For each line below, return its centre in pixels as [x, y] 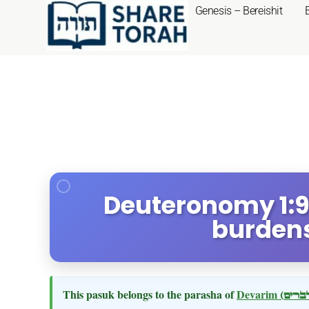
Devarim [258, 294]
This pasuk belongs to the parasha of [150, 294]
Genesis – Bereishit [239, 11]
